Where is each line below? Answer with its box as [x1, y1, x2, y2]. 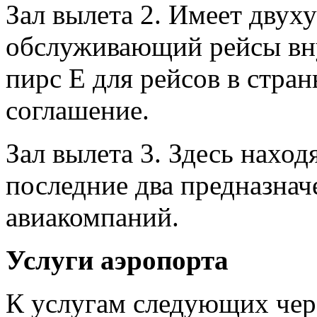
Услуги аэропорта [6, 245, 229, 276]
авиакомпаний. [6, 202, 179, 233]
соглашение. [6, 95, 149, 126]
